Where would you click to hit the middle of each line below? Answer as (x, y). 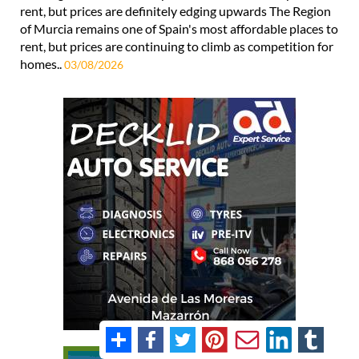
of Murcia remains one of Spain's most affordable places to (179, 28)
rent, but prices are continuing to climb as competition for (177, 46)
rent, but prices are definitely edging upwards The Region (175, 10)
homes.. (42, 63)
